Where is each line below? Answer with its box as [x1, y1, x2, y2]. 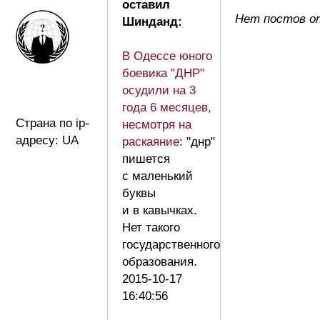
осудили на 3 [122, 83, 196, 97]
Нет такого [122, 220, 180, 234]
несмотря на [122, 117, 191, 131]
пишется [122, 151, 170, 166]
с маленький [122, 169, 193, 183]
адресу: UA [16, 133, 79, 147]
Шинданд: [122, 14, 182, 29]
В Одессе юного [122, 49, 212, 63]
